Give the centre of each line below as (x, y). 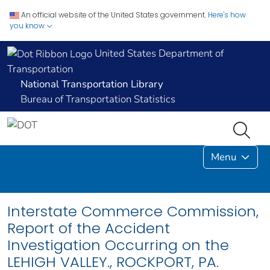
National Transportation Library (92, 84)
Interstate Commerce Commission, (133, 212)
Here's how (227, 15)
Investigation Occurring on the (118, 245)
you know (28, 26)
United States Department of (158, 53)
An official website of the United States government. (114, 15)
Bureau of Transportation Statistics (98, 99)
